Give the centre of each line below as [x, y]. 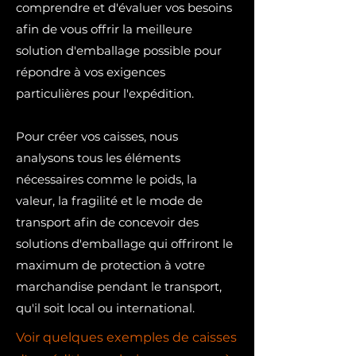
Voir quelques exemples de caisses [126, 337]
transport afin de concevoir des [107, 222]
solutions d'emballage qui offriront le [124, 244]
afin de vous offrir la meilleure [104, 29]
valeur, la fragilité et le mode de [109, 201]
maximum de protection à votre [110, 265]
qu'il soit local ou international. [107, 308]
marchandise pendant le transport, [119, 286]
